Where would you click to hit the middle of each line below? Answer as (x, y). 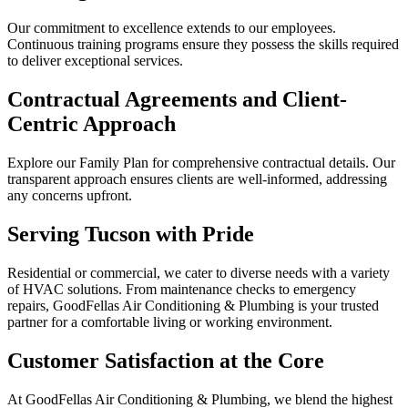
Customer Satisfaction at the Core (166, 360)
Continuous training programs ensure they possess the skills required (203, 45)
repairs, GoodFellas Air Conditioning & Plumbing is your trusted (193, 305)
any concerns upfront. (70, 196)
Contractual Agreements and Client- (177, 100)
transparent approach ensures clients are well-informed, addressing (197, 179)
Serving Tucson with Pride (131, 234)
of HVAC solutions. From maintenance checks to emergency (182, 289)
